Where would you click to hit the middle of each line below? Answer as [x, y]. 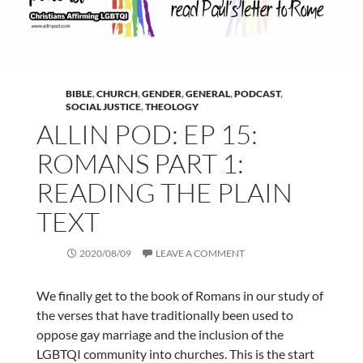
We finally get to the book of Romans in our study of [179, 296]
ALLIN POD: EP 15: [147, 135]
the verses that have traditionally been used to [164, 315]
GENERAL [207, 94]
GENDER [161, 94]
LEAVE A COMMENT [200, 254]
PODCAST [257, 94]
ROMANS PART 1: [140, 164]
